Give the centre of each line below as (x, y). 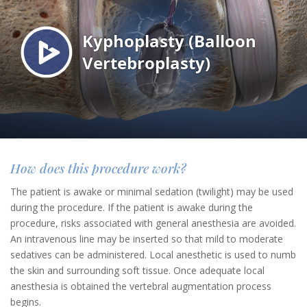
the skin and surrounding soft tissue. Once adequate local (137, 270)
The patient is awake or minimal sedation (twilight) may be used (152, 192)
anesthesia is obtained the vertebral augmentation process (141, 286)
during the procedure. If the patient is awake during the (132, 207)
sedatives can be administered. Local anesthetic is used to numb (153, 255)
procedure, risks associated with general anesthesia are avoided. (153, 223)
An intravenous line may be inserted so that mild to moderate (147, 239)
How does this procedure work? (98, 168)
